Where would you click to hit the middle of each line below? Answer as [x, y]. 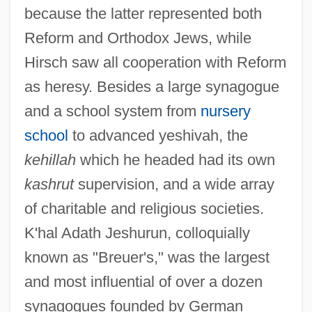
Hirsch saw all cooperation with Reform [155, 62]
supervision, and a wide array [174, 184]
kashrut [49, 184]
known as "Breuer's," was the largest [147, 257]
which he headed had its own [175, 159]
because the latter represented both [143, 13]
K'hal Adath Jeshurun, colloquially [137, 233]
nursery [225, 111]
